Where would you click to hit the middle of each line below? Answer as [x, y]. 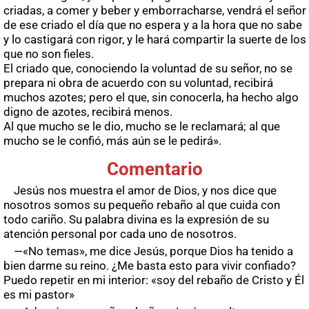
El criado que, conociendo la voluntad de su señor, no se [148, 69]
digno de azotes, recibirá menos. [88, 112]
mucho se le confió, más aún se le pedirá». [112, 141]
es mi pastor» [39, 295]
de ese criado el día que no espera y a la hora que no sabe [153, 25]
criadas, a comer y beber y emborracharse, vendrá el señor [155, 11]
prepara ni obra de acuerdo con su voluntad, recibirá [138, 83]
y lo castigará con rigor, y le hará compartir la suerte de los [155, 40]
